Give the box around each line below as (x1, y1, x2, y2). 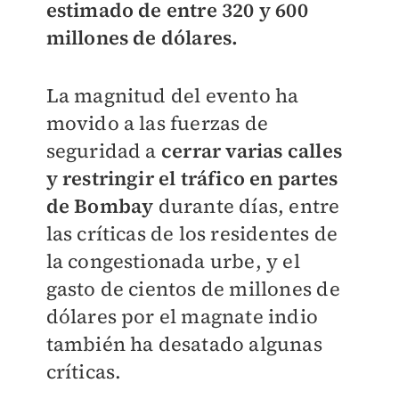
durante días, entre (153, 191, 340, 219)
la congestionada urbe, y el (45, 247, 300, 274)
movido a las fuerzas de (45, 109, 269, 136)
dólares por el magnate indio (45, 302, 319, 330)
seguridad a (45, 136, 161, 164)
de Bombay (45, 191, 154, 219)
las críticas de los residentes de (45, 219, 338, 247)
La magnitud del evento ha (45, 81, 299, 109)
